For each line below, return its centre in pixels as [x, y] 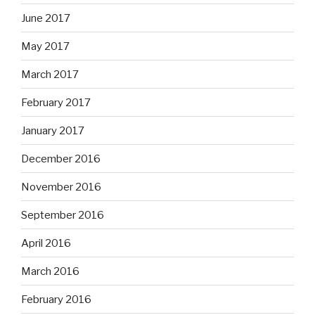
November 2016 [61, 187]
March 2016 [50, 271]
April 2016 [46, 243]
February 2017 [56, 102]
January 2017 [53, 130]
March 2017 [50, 74]
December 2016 [61, 159]
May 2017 [45, 46]
